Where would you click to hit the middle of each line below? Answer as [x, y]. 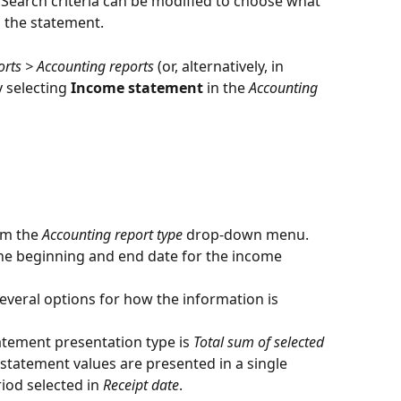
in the [226, 87]
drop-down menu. [246, 234]
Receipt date [141, 385]
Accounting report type [112, 234]
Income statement [137, 87]
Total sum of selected [260, 342]
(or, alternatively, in [221, 66]
